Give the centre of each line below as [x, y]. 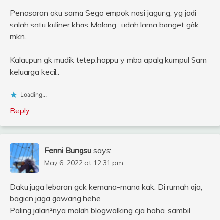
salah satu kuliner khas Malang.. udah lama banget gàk [104, 25]
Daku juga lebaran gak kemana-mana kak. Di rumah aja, [106, 187]
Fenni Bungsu [68, 151]
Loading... [33, 95]
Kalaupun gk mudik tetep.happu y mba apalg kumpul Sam [108, 60]
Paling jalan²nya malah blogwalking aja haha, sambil [100, 210]
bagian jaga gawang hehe [55, 199]
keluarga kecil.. [35, 72]
